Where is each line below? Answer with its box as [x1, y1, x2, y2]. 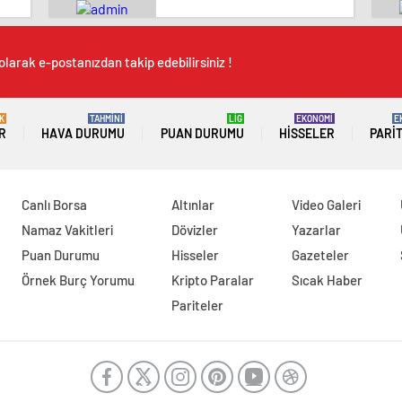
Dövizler [171, 222, 219, 238]
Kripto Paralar [171, 272, 255, 288]
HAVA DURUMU [41, 126, 126, 141]
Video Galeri [292, 197, 362, 213]
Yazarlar [292, 222, 342, 238]
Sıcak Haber [292, 272, 363, 288]
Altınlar [171, 197, 215, 213]
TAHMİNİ [90, 113, 124, 124]
